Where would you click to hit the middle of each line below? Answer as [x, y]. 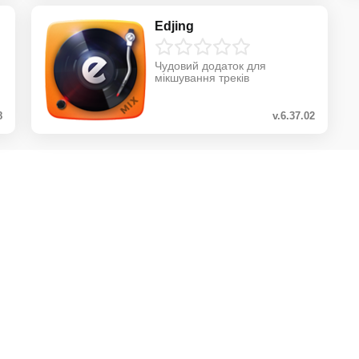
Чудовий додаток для [210, 65]
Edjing [174, 26]
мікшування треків [202, 77]
